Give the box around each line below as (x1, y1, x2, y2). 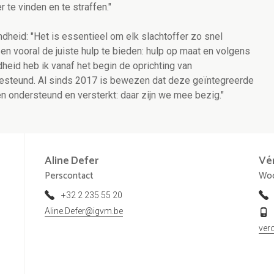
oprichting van (133, 60, 192, 72)
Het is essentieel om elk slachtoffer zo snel (34, 31, 223, 43)
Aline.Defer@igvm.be (44, 206, 123, 217)
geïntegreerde (193, 75, 254, 87)
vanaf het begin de (51, 60, 133, 72)
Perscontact (44, 168, 94, 184)
